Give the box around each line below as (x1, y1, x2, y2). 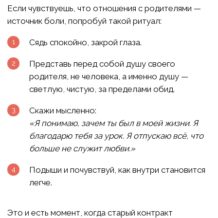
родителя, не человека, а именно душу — (29, 72, 188, 82)
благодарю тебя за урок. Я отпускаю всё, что (29, 131, 203, 141)
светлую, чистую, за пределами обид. (29, 84, 175, 94)
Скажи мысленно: (29, 106, 96, 116)
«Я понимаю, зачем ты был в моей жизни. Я (29, 118, 198, 128)
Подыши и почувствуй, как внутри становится (29, 165, 205, 175)
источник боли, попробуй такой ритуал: (7, 16, 162, 26)
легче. (29, 178, 52, 188)
